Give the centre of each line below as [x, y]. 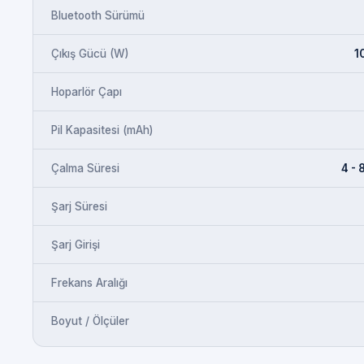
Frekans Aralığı [89, 282]
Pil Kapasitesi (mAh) [102, 130]
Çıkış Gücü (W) [90, 53]
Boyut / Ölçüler [90, 321]
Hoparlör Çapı [87, 91]
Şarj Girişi [76, 244]
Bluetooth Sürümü [98, 15]
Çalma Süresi [85, 168]
